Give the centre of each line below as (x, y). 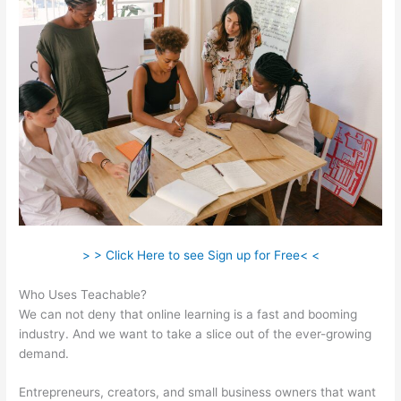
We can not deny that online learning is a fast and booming (188, 314)
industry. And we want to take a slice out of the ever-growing (196, 333)
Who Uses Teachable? (83, 294)
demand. (44, 353)
